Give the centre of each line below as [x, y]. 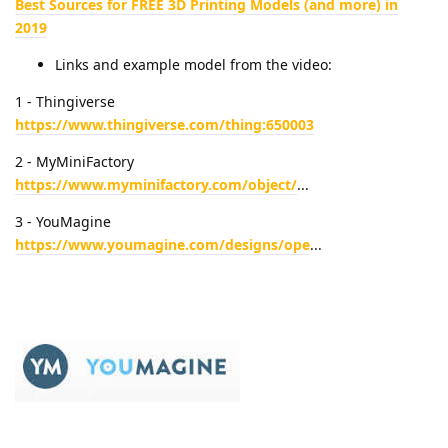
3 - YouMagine [63, 221]
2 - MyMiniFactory [74, 161]
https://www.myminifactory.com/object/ [156, 184]
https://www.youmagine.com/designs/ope [162, 244]
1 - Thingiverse [65, 101]
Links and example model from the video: [193, 64]
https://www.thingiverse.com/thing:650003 [164, 124]
